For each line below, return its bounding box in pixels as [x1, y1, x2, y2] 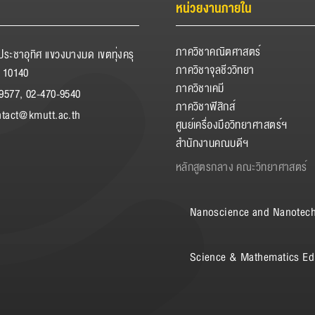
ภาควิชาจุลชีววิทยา [175, 60, 255, 80]
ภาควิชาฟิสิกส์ [175, 96, 236, 117]
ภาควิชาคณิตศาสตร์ [175, 41, 261, 62]
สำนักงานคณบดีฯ [175, 133, 249, 153]
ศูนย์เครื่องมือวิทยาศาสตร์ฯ [175, 115, 288, 135]
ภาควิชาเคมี [175, 78, 224, 98]
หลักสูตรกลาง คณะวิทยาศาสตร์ [175, 157, 307, 177]
